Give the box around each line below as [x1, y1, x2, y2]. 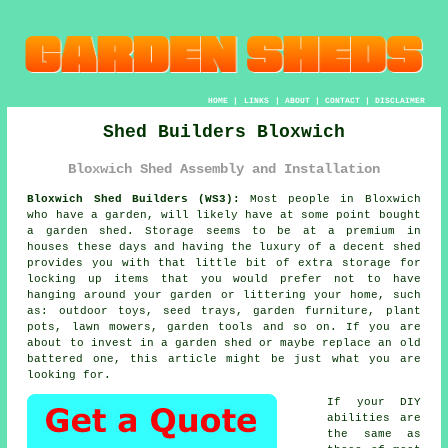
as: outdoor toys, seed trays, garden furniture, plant [27, 305, 421, 318]
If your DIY [327, 396, 421, 409]
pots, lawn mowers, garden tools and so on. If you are [27, 321, 421, 334]
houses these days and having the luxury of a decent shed [27, 241, 421, 254]
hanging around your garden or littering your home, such [27, 289, 421, 302]
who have [27, 209, 91, 222]
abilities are [327, 412, 421, 425]
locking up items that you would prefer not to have [27, 273, 421, 286]
